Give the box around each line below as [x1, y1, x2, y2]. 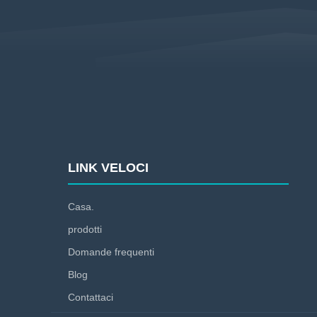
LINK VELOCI [68, 161, 149, 175]
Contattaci [68, 292, 113, 303]
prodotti [68, 224, 102, 235]
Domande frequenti [68, 246, 154, 258]
